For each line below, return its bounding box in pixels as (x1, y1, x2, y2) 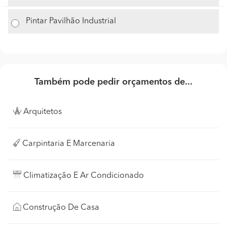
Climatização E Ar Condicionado (23, 171, 144, 180)
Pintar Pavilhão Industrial (26, 17, 117, 25)
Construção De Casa (23, 203, 99, 212)
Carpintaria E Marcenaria (22, 139, 115, 148)
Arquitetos (23, 107, 62, 116)
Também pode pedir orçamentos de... (34, 77, 193, 87)
